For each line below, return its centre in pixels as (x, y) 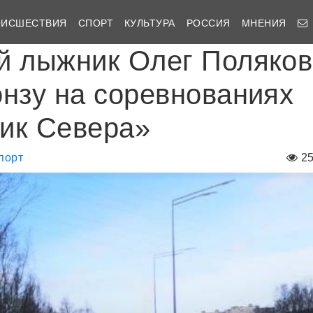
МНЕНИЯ (264, 23)
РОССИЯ (208, 23)
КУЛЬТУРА (150, 23)
